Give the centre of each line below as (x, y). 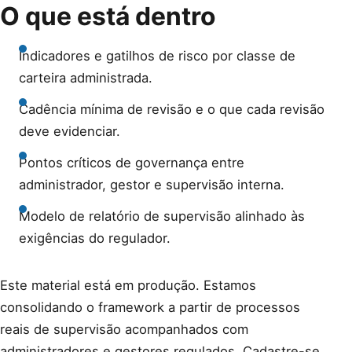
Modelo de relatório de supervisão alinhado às (162, 216)
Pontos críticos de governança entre (132, 163)
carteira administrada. (86, 78)
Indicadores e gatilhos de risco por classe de (157, 56)
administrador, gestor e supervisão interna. (152, 185)
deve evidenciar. (70, 131)
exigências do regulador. (95, 238)
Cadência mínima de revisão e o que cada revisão (172, 109)
